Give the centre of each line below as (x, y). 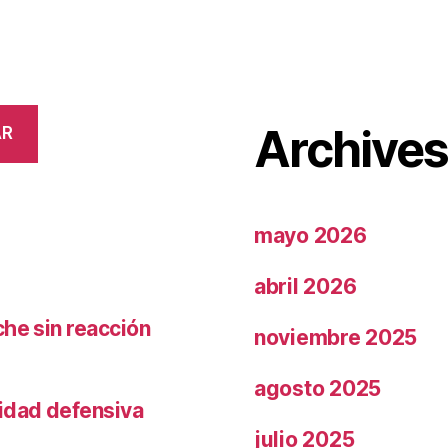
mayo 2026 (310, 235)
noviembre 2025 (336, 337)
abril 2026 (305, 286)
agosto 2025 (318, 388)
